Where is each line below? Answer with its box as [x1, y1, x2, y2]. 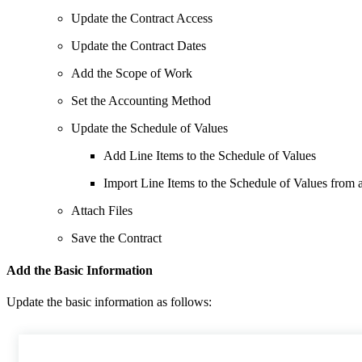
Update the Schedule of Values [71, 121, 228, 136]
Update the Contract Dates [71, 39, 206, 53]
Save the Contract [71, 231, 162, 246]
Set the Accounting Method [71, 94, 211, 108]
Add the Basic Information [6, 263, 153, 277]
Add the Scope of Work [71, 66, 192, 81]
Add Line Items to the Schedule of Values [103, 149, 316, 163]
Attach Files [71, 204, 133, 218]
